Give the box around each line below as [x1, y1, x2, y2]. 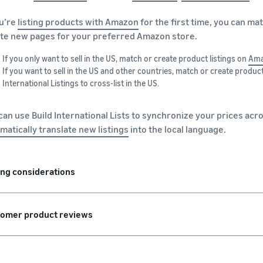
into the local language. [129, 123, 226, 135]
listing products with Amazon [18, 15, 139, 28]
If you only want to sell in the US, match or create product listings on [2, 53, 248, 63]
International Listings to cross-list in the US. [2, 77, 159, 88]
